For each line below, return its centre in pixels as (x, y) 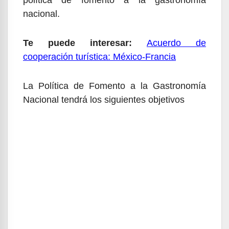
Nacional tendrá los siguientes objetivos (104, 99)
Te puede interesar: (77, 43)
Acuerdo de (176, 43)
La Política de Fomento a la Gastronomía (114, 86)
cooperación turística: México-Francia (99, 56)
